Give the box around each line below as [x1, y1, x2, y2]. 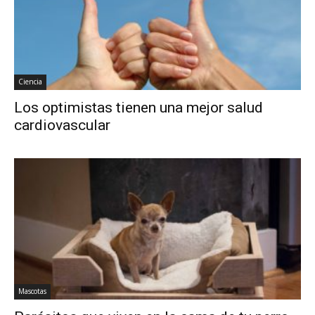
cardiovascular [14, 116, 110, 134]
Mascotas [18, 286, 46, 297]
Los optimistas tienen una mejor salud [14, 98, 263, 116]
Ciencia [18, 76, 42, 86]
